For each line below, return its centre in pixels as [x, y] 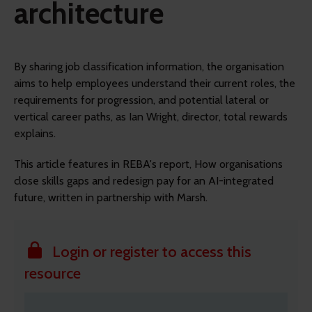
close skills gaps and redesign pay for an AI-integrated [144, 181]
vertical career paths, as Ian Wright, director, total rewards [151, 117]
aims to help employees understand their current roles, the [155, 84]
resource [53, 274]
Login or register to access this [152, 252]
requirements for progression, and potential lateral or [141, 100]
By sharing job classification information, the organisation [149, 67]
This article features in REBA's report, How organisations [148, 164]
